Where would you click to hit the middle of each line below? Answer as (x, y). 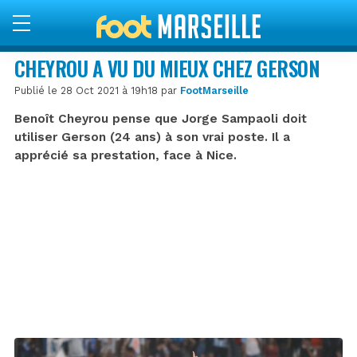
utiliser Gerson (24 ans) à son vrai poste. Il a (152, 137)
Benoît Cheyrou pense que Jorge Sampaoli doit (161, 118)
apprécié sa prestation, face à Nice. (126, 155)
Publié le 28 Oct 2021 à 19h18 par (97, 90)
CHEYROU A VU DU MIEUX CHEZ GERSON (167, 68)
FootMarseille (214, 90)
